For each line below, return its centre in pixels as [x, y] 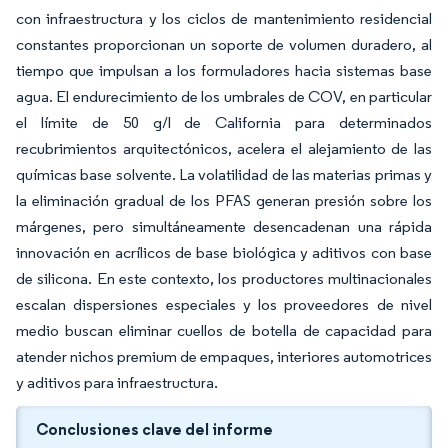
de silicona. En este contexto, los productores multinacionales [224, 278]
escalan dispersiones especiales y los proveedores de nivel [224, 304]
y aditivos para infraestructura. [117, 382]
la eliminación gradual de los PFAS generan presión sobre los [224, 200]
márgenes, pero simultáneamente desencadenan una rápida [224, 226]
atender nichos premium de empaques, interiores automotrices [224, 356]
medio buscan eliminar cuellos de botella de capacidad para [224, 330]
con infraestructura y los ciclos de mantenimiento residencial [224, 18]
